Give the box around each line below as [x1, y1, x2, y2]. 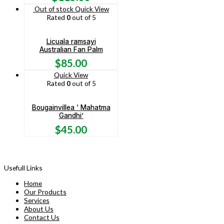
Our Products [24, 187, 66, 196]
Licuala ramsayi [46, 37, 96, 45]
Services [24, 195, 49, 204]
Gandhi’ [58, 111, 83, 119]
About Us [24, 204, 53, 213]
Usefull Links [4, 163, 42, 172]
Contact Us [24, 212, 59, 221]
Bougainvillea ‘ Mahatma [31, 103, 110, 111]
